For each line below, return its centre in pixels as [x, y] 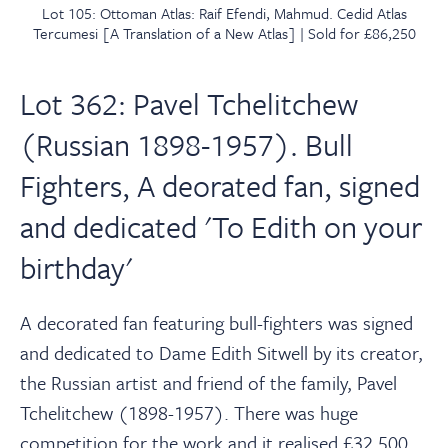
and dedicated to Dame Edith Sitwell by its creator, [221, 352]
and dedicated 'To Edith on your [221, 226]
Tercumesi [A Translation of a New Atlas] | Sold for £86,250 [224, 32]
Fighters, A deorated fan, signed [220, 185]
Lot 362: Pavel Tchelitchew [189, 103]
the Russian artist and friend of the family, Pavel [208, 382]
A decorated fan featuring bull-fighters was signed [216, 322]
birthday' [76, 267]
